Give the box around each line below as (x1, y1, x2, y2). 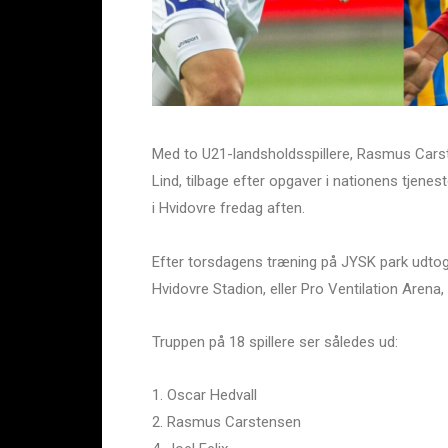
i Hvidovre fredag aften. (152, 199, 305, 218)
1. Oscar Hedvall (152, 386, 257, 405)
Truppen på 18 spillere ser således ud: (152, 332, 398, 351)
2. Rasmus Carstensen (152, 413, 301, 432)
